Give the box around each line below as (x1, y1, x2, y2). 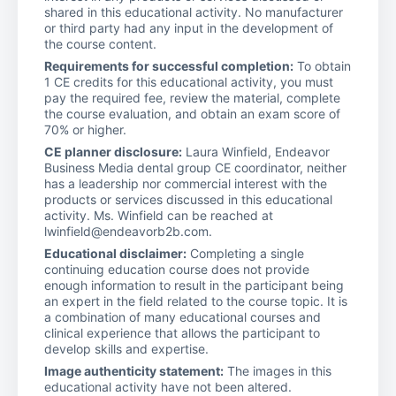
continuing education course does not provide (44, 261, 309, 277)
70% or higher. (44, 121, 126, 137)
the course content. (44, 35, 156, 51)
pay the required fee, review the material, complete (44, 89, 340, 105)
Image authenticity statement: (44, 362, 224, 378)
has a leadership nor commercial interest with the (44, 175, 327, 191)
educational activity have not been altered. (44, 378, 292, 394)
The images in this (224, 362, 331, 378)
